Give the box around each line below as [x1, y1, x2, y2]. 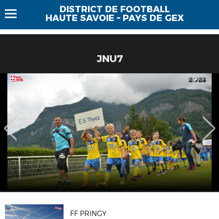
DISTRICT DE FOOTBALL [59, 4, 170, 15]
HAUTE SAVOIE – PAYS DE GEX [45, 13, 184, 23]
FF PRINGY [70, 209, 107, 218]
